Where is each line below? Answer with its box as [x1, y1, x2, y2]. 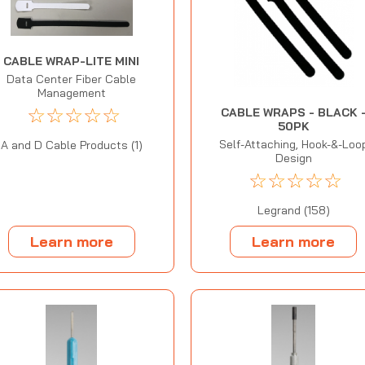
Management [37, 85, 106, 100]
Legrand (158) [257, 203, 330, 218]
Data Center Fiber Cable [7, 71, 137, 86]
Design [275, 151, 312, 166]
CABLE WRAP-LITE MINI [3, 53, 140, 68]
